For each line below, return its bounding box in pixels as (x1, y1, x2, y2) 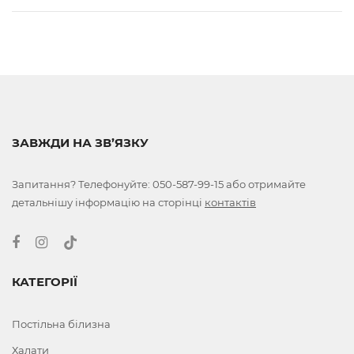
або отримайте (224, 177, 306, 190)
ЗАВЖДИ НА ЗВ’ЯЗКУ (12, 134, 149, 150)
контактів (205, 195, 256, 209)
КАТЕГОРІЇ (12, 274, 77, 290)
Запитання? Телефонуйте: (12, 177, 153, 190)
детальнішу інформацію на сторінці (12, 195, 205, 209)
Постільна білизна (12, 318, 111, 331)
